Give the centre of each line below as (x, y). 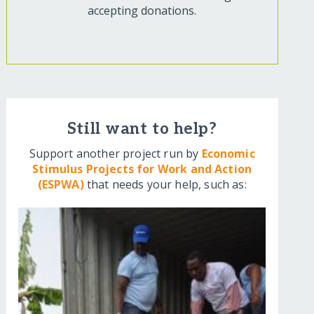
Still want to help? (142, 130)
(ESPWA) (61, 185)
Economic (228, 154)
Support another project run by (115, 154)
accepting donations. (142, 11)
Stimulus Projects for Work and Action (142, 169)
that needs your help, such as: (165, 185)
